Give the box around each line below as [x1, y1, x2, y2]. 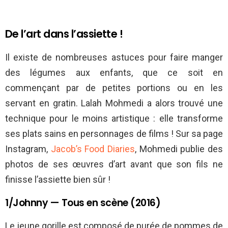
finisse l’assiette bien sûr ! [5, 174, 110, 185]
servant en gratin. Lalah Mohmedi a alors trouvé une [5, 97, 223, 108]
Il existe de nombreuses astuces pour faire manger [5, 51, 223, 63]
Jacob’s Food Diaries [50, 143, 135, 154]
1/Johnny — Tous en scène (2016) [5, 195, 161, 210]
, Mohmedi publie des [135, 143, 223, 154]
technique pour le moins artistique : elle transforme [5, 112, 223, 124]
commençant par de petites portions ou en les [5, 82, 223, 93]
